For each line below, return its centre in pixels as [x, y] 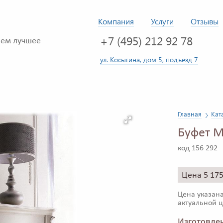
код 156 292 [198, 149]
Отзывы [205, 21]
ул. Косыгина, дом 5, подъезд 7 [149, 59]
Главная [190, 114]
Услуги [162, 21]
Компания [116, 21]
